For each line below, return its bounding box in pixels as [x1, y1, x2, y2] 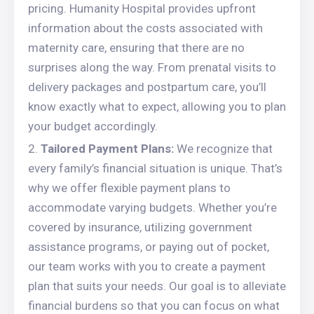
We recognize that [174, 142, 273, 156]
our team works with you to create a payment [28, 259, 266, 273]
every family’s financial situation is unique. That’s [28, 161, 282, 175]
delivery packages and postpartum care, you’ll [28, 80, 266, 94]
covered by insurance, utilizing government [28, 220, 252, 234]
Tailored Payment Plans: [41, 142, 174, 156]
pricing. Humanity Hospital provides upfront [28, 1, 256, 15]
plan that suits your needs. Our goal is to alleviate [28, 279, 286, 293]
